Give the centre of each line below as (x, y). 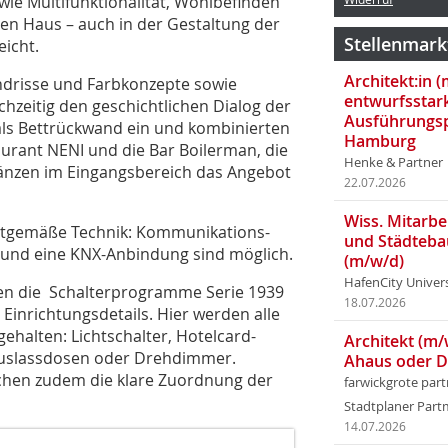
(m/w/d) (374, 261)
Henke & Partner (393, 162)
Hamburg (380, 141)
